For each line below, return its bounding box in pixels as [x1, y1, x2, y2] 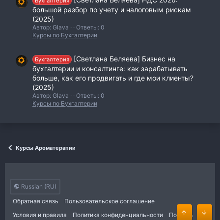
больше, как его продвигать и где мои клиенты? [32, 73, 193, 82]
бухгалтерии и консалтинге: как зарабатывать [32, 64, 188, 73]
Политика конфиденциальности [73, 211, 163, 219]
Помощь [169, 211, 193, 219]
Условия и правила [13, 211, 67, 219]
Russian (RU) [20, 183, 56, 190]
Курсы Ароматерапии [16, 144, 76, 151]
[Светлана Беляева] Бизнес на [73, 54, 175, 63]
